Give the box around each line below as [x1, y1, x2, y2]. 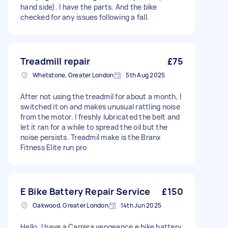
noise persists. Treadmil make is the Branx [20, 132, 161, 142]
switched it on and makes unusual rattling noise [20, 102, 180, 111]
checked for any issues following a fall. [20, 12, 149, 22]
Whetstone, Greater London [33, 71, 114, 79]
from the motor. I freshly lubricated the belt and [20, 112, 180, 122]
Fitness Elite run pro [20, 142, 87, 152]
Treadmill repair [20, 55, 91, 67]
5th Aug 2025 [126, 71, 165, 79]
